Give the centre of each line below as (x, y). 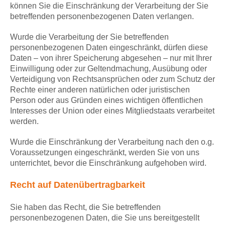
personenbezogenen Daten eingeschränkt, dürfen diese (109, 48)
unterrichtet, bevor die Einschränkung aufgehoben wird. (108, 163)
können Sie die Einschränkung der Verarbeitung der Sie (109, 6)
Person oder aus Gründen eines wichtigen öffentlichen (106, 100)
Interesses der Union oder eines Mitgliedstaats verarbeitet (112, 111)
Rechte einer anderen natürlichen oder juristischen (100, 90)
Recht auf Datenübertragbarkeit (78, 185)
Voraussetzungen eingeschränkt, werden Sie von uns (105, 153)
